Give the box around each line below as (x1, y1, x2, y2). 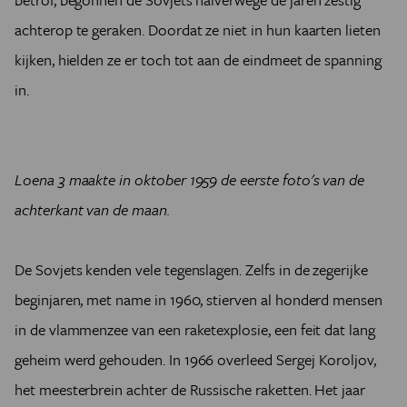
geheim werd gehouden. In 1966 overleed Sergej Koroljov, (15, 348, 377, 372)
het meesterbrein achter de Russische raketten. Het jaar (15, 378, 366, 402)
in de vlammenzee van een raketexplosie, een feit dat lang (15, 318, 375, 342)
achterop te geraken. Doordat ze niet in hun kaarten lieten (15, 18, 381, 42)
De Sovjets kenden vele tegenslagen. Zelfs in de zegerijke (15, 258, 368, 282)
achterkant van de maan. (15, 198, 170, 222)
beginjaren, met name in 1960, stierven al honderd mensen (15, 288, 382, 312)
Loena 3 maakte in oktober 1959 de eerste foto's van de (15, 168, 365, 192)
